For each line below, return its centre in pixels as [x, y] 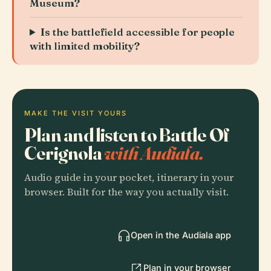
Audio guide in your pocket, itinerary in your [129, 178]
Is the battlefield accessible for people [138, 32]
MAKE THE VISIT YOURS [76, 113]
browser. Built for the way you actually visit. [126, 192]
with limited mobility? [85, 46]
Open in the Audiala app [181, 235]
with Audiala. [154, 153]
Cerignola [64, 153]
